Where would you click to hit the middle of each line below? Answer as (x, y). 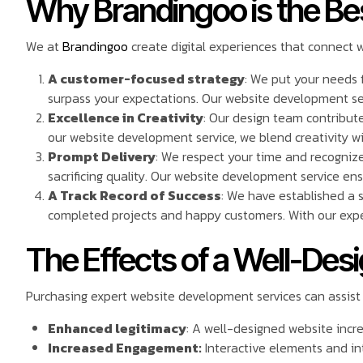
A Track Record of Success (135, 196)
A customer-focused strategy (147, 79)
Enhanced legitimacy (117, 329)
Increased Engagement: (125, 348)
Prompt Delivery (102, 157)
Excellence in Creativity (126, 118)
